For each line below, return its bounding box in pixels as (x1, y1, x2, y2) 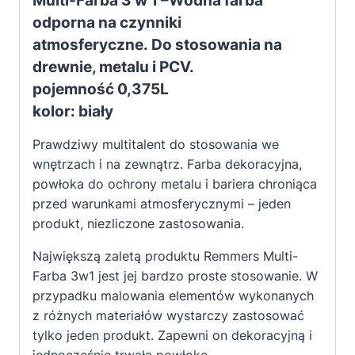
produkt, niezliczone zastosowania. (32, 216, 244, 232)
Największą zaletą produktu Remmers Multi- (32, 248, 298, 265)
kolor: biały (32, 101, 113, 121)
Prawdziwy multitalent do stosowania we (32, 136, 279, 153)
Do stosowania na (151, 35, 282, 55)
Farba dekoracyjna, (187, 156, 302, 173)
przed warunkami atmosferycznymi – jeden (32, 196, 291, 212)
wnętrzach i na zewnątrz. (32, 156, 183, 173)
